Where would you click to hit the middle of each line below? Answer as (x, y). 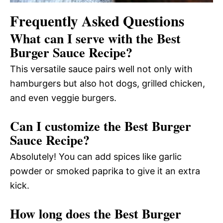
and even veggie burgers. (63, 98)
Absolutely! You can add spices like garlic (96, 156)
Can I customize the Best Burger (101, 126)
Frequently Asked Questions (97, 21)
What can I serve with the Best (95, 38)
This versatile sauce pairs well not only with (101, 69)
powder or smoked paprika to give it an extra (105, 171)
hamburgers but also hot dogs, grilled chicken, (108, 83)
